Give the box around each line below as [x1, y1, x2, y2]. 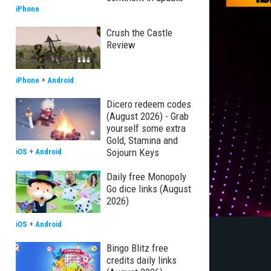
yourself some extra [106, 122, 186, 134]
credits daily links [106, 254, 177, 266]
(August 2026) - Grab [106, 110, 189, 122]
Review [106, 39, 135, 51]
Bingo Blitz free [106, 242, 168, 254]
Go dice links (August [106, 183, 191, 195]
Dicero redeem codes [106, 98, 191, 110]
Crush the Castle [106, 27, 172, 39]
